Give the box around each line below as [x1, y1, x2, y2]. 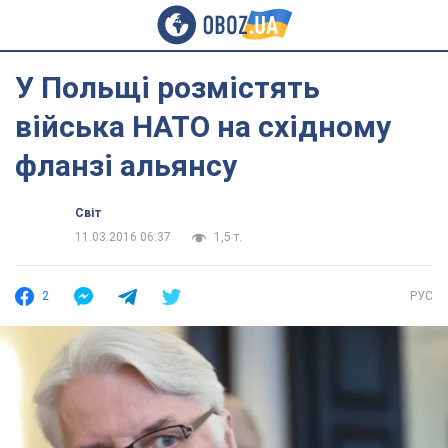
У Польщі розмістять [15, 70, 320, 105]
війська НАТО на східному [15, 109, 391, 144]
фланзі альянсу [15, 148, 237, 183]
